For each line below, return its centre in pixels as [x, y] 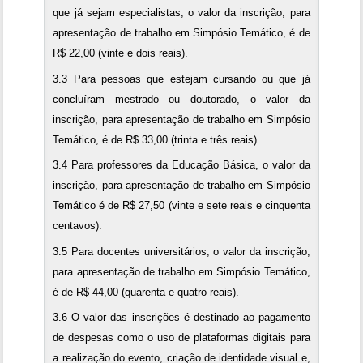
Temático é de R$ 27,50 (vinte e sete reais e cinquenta [181, 206]
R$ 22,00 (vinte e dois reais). [121, 53]
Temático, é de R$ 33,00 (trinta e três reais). [157, 139]
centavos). [78, 226]
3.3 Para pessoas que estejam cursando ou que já [181, 79]
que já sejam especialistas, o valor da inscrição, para [181, 13]
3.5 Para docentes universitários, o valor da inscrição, [181, 251]
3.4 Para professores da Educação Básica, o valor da [181, 165]
